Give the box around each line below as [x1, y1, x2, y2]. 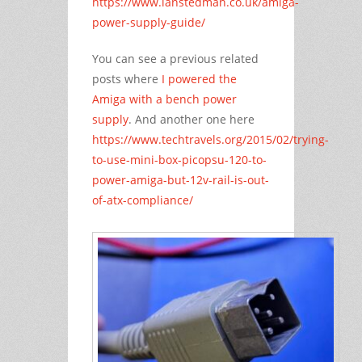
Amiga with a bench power [92, 91, 237, 107]
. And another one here [128, 112, 255, 128]
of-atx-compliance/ [92, 192, 193, 208]
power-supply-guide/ [92, 15, 205, 31]
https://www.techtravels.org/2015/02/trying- [92, 132, 329, 148]
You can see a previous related [92, 51, 259, 67]
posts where [92, 71, 162, 87]
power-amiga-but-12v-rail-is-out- [92, 172, 269, 188]
